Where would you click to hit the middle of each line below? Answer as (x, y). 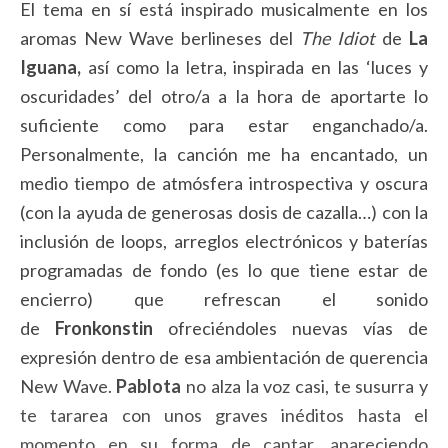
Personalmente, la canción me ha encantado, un (224, 154)
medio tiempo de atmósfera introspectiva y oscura (224, 183)
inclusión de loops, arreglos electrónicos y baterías (224, 241)
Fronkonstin (104, 328)
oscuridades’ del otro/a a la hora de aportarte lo (224, 96)
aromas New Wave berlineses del (160, 38)
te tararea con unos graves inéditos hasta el (224, 415)
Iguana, (54, 67)
